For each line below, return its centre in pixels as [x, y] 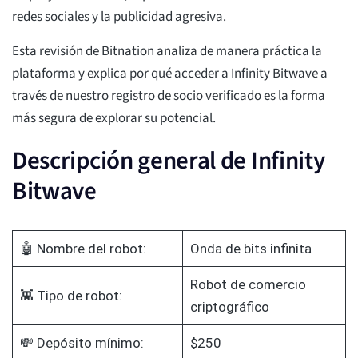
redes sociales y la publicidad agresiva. [119, 17]
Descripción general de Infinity [169, 161]
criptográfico [229, 307]
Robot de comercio [248, 285]
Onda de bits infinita [251, 249]
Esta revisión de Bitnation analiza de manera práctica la [167, 52]
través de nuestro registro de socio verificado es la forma [169, 96]
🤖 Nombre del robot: [83, 249]
